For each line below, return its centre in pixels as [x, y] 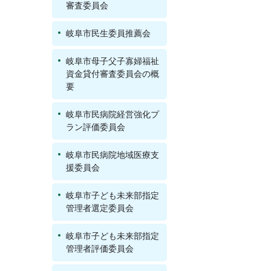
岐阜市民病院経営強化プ [113, 114]
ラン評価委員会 [96, 127]
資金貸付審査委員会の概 [113, 74]
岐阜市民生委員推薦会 [108, 33]
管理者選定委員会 [100, 208]
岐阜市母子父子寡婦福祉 [113, 61]
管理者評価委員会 [100, 249]
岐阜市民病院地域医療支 [113, 155]
